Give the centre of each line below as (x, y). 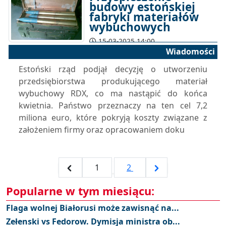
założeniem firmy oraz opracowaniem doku (102, 130)
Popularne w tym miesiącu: (80, 191)
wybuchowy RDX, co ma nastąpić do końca (113, 93)
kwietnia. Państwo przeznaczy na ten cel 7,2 (113, 105)
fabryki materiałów (144, 17)
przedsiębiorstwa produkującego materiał (113, 81)
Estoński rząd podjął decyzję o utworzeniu (113, 69)
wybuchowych (130, 27)
